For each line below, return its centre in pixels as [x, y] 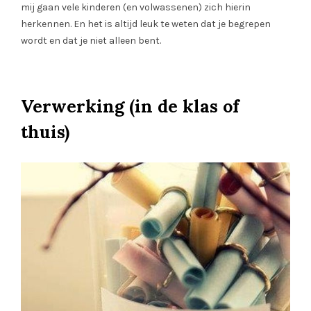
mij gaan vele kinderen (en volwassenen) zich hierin [136, 8]
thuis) [48, 132]
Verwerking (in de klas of [130, 107]
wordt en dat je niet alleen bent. [91, 41]
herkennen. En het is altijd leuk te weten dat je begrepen [146, 24]
